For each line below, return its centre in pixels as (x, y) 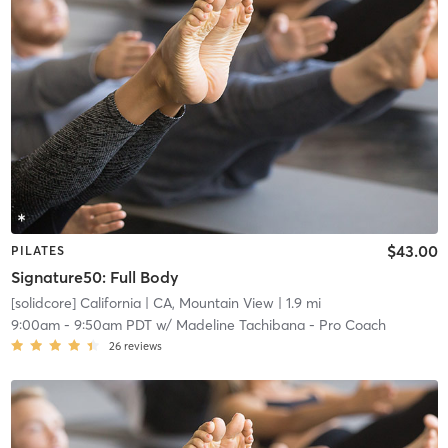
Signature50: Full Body (94, 276)
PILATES (37, 251)
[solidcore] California (75, 302)
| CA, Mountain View (207, 302)
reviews (142, 345)
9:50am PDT (112, 324)
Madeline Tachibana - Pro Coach (280, 324)
